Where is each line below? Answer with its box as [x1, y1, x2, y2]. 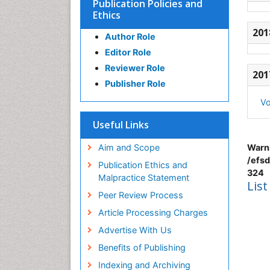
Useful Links [93, 118, 149, 131]
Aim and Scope [98, 142, 160, 152]
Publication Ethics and [98, 160, 187, 170]
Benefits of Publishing [98, 242, 186, 253]
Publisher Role [105, 78, 166, 89]
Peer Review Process [98, 190, 183, 200]
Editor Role [105, 47, 151, 57]
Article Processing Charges [98, 207, 208, 218]
